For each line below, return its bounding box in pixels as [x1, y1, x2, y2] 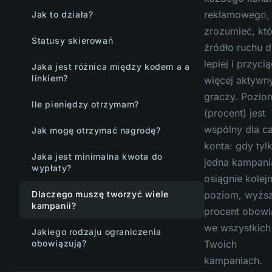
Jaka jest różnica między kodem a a [32, 61, 190, 72]
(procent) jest [204, 107, 265, 119]
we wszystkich [204, 222, 271, 234]
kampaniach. [204, 254, 262, 267]
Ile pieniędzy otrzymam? [32, 99, 139, 109]
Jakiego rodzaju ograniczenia [32, 226, 161, 237]
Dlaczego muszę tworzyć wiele [32, 189, 169, 199]
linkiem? [32, 73, 68, 83]
